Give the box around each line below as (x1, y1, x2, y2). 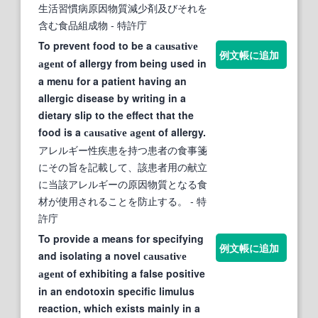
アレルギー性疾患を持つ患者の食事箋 (38, 142, 207, 157)
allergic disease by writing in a (38, 90, 186, 105)
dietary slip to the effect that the (38, 107, 194, 122)
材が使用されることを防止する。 (38, 193, 187, 208)
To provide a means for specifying (38, 231, 204, 246)
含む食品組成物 (38, 17, 108, 32)
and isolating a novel (38, 248, 143, 263)
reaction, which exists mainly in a (38, 300, 200, 315)
